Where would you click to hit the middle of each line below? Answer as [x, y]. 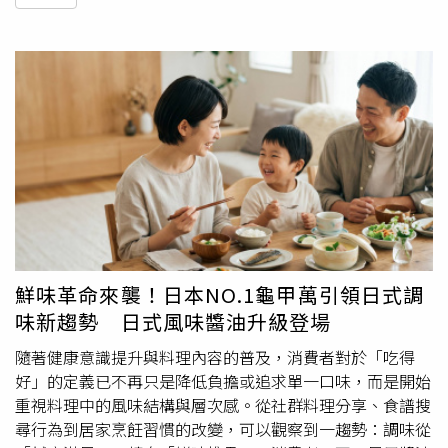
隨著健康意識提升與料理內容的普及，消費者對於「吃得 [215, 357]
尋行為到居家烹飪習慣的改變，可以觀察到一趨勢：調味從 [223, 429]
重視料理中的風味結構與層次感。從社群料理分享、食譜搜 [223, 405]
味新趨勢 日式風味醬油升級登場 [173, 322]
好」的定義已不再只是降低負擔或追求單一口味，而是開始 [223, 381]
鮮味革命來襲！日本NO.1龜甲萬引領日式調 [220, 295]
